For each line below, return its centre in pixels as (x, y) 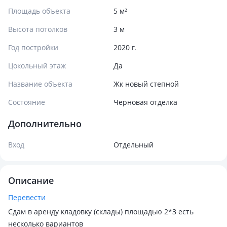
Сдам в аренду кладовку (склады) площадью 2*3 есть (101, 212)
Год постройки (33, 47)
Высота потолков (38, 29)
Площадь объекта (39, 11)
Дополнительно (45, 124)
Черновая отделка (145, 102)
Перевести (27, 197)
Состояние (27, 102)
